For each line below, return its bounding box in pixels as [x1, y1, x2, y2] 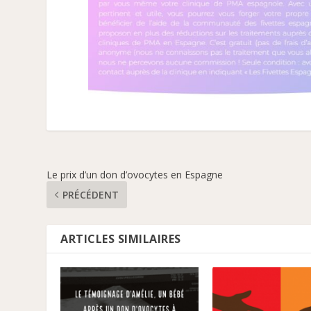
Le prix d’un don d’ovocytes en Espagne [47, 167, 224, 181]
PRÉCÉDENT [62, 187, 119, 201]
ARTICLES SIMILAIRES [60, 230, 181, 246]
